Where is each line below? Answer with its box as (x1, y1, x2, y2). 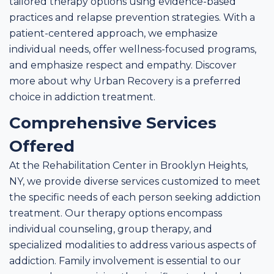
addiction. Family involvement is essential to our (9, 255, 241, 267)
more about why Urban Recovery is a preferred (9, 75, 241, 87)
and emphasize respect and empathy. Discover (9, 59, 237, 71)
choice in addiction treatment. (9, 91, 155, 103)
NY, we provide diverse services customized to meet (9, 176, 261, 187)
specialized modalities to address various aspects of (9, 239, 256, 251)
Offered (9, 136, 75, 156)
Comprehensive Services (9, 113, 217, 133)
